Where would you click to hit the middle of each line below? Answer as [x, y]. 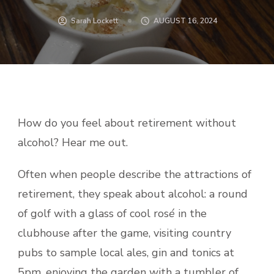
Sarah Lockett [94, 20]
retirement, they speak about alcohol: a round [133, 194]
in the [191, 213]
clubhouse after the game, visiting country [124, 233]
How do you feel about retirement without [127, 123]
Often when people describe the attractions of [135, 174]
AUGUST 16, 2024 [185, 20]
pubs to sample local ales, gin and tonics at [126, 252]
